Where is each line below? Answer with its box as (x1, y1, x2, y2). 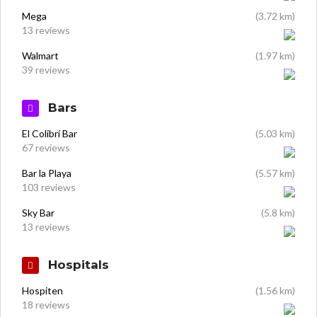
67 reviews (22, 142, 70, 154)
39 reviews (22, 64, 70, 76)
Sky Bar (22, 207, 54, 219)
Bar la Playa (22, 167, 71, 180)
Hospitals (45, 258, 109, 272)
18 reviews (22, 299, 70, 311)
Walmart (22, 50, 59, 62)
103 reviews (22, 181, 76, 194)
